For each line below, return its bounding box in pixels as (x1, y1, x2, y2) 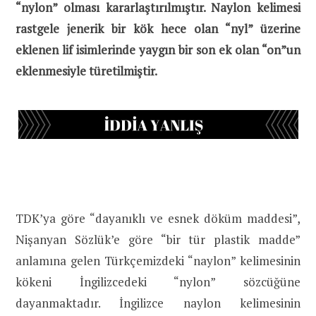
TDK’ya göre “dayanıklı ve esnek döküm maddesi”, (16, 209, 300, 226)
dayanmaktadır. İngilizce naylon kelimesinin (16, 294, 300, 311)
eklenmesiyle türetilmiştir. (16, 62, 157, 79)
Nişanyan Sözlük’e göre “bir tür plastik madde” (16, 231, 300, 248)
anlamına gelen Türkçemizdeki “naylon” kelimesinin (16, 252, 300, 269)
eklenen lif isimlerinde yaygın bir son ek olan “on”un (16, 41, 300, 58)
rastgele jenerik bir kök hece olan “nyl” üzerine (16, 20, 300, 37)
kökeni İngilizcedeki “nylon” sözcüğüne (16, 273, 300, 290)
